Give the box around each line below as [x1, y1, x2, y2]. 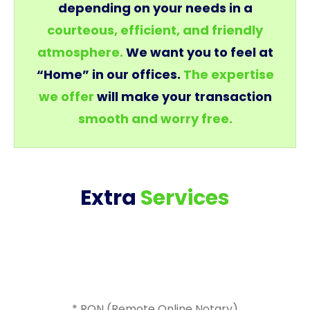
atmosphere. [37, 44, 123, 62]
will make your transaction [93, 88, 272, 106]
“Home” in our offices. [36, 66, 183, 84]
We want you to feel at [122, 44, 273, 62]
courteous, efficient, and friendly [47, 21, 263, 39]
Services [140, 183, 230, 212]
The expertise [183, 66, 274, 84]
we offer [38, 88, 94, 106]
